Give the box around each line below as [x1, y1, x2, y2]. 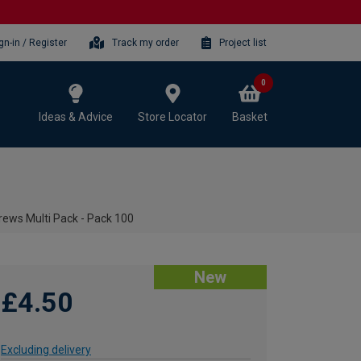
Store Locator [138, 110, 207, 123]
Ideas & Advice [39, 110, 113, 123]
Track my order [112, 36, 180, 48]
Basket [232, 110, 268, 123]
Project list [219, 36, 267, 48]
